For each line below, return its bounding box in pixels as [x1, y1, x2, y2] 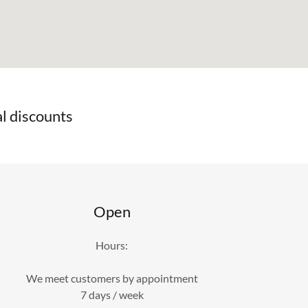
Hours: [96, 239, 129, 252]
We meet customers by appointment [25, 272, 198, 285]
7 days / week [80, 288, 144, 302]
